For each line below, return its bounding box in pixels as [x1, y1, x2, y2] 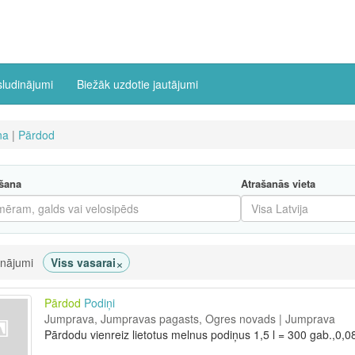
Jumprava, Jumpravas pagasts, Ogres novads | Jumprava [44, 311, 335, 326]
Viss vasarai [50, 254, 116, 270]
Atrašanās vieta [240, 176, 315, 191]
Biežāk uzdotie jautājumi [77, 76, 198, 92]
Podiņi [83, 295, 115, 311]
